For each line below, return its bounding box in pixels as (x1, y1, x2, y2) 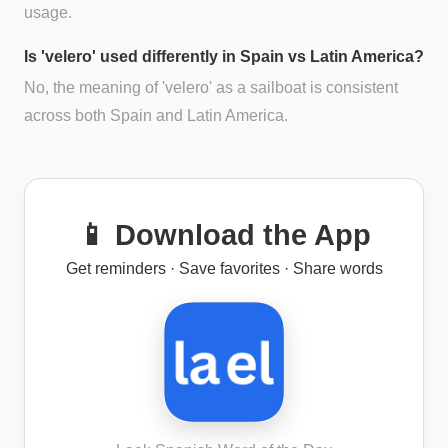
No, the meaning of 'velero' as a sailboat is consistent (24, 79, 398, 97)
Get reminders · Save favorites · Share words (65, 260, 383, 278)
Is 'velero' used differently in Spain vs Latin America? (24, 47, 424, 65)
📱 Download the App (77, 219, 371, 252)
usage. (24, 3, 72, 21)
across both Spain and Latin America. (24, 107, 288, 125)
